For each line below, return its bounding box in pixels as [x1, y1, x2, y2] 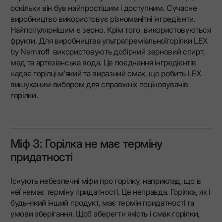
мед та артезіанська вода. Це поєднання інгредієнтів [10, 57, 196, 68]
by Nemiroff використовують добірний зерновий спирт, [10, 47, 205, 57]
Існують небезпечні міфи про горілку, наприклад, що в [10, 175, 201, 186]
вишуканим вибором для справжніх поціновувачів [10, 79, 188, 90]
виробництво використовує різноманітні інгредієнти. [10, 14, 196, 24]
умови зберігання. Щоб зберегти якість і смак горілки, [10, 208, 200, 219]
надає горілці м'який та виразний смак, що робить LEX [10, 68, 201, 79]
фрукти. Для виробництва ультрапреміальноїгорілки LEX [10, 36, 208, 46]
